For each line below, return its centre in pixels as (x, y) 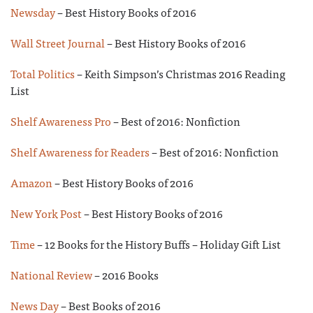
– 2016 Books (125, 275)
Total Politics (43, 73)
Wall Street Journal (58, 43)
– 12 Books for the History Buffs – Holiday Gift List (158, 244)
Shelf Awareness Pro (61, 121)
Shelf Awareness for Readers (80, 152)
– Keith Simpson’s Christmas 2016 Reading (180, 73)
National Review (51, 275)
